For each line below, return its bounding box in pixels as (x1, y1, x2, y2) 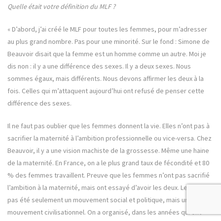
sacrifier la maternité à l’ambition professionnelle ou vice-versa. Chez (7, 134, 212, 143)
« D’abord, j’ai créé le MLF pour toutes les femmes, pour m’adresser (7, 25, 207, 34)
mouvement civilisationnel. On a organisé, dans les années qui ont (7, 208, 201, 217)
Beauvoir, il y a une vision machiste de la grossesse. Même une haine (7, 146, 209, 155)
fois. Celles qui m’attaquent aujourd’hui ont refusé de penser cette (7, 86, 204, 96)
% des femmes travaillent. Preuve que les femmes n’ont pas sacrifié (7, 171, 210, 180)
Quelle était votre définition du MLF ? (7, 2, 115, 11)
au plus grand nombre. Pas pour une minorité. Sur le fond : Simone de (7, 37, 210, 46)
